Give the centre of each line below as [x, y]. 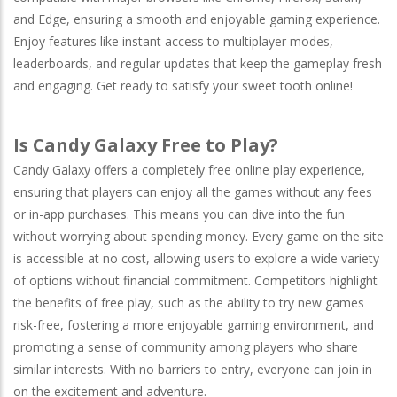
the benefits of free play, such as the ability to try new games [189, 302]
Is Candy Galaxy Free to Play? [146, 144]
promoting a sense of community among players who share [186, 346]
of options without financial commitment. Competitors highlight [195, 280]
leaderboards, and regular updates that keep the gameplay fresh [198, 63]
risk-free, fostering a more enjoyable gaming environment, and [194, 324]
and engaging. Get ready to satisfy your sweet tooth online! [183, 85]
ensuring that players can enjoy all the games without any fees [193, 191]
